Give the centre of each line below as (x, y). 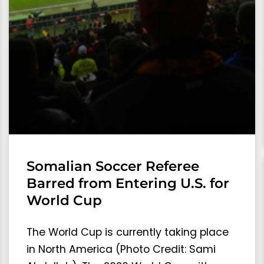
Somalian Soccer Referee (113, 166)
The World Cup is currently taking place (128, 232)
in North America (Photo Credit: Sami (121, 250)
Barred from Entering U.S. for (128, 184)
